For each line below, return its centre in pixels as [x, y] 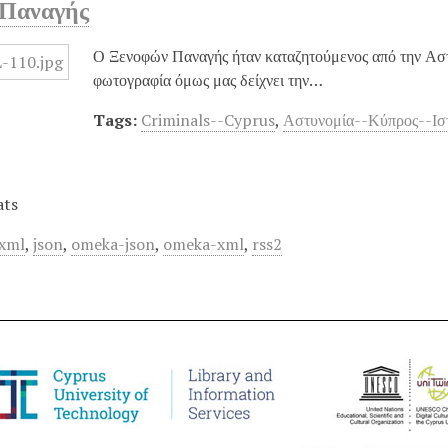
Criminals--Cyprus [208, 119]
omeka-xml [204, 243]
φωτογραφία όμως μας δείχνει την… [208, 79]
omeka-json [113, 243]
